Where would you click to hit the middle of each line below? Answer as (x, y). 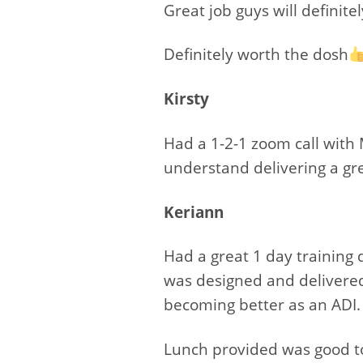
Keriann (194, 212)
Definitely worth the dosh (256, 55)
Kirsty (186, 99)
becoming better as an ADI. (262, 305)
